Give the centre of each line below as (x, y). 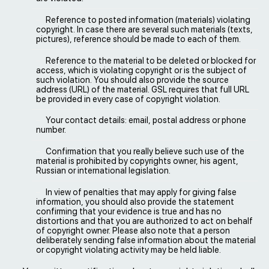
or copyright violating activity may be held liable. (128, 249)
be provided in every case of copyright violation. (128, 99)
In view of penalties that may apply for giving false (141, 192)
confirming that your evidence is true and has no (129, 211)
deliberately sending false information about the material (146, 240)
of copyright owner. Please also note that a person (133, 230)
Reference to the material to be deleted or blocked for (151, 60)
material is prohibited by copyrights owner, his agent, (137, 161)
